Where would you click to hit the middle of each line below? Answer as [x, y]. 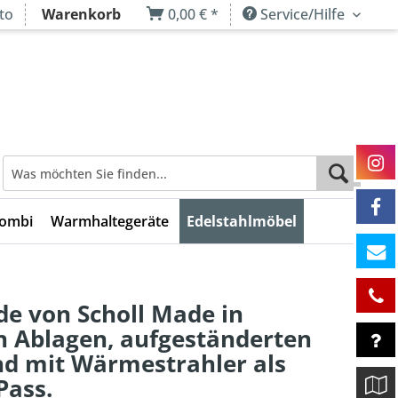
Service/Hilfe [302, 14]
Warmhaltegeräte [110, 221]
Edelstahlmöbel [242, 221]
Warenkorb [83, 14]
